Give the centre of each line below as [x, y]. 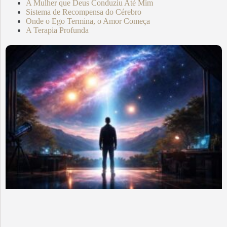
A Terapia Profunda [57, 30]
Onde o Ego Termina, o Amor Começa [88, 21]
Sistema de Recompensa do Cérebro [84, 12]
